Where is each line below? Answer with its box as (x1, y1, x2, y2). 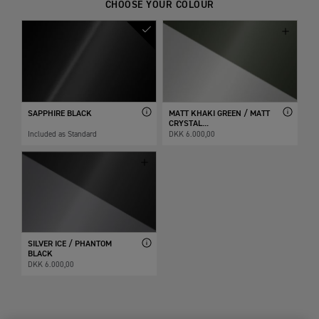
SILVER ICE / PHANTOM (28, 240, 113, 249)
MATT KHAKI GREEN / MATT (169, 109, 270, 118)
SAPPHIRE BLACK (28, 109, 93, 118)
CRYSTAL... (169, 119, 209, 128)
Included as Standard (28, 130, 98, 138)
